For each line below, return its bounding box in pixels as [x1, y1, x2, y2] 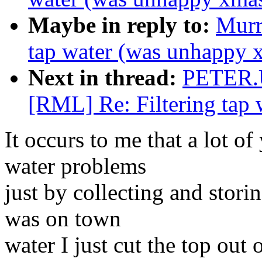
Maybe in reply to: [28, 12, 210, 38]
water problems [5, 153, 146, 179]
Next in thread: [28, 65, 177, 91]
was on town [5, 206, 121, 232]
